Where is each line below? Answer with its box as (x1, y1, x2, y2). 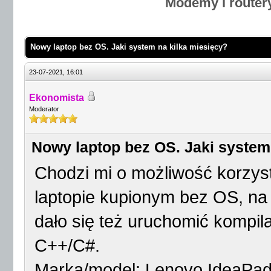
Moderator (29, 105, 59, 113)
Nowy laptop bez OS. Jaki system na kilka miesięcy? (30, 42, 227, 51)
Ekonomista (29, 93, 84, 103)
